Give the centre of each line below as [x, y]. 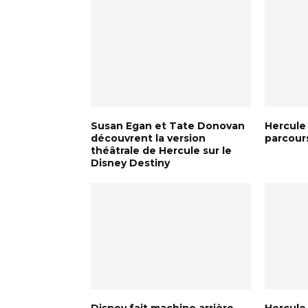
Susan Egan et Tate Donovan [168, 125]
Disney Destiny [130, 163]
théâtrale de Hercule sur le [161, 150]
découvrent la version [148, 138]
